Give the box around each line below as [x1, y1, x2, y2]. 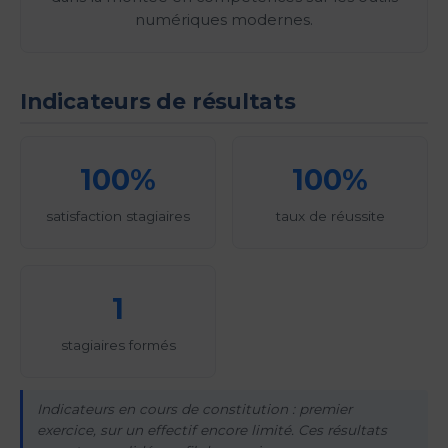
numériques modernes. [135, 10, 313, 29]
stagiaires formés [60, 336, 176, 353]
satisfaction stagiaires [46, 207, 190, 224]
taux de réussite [275, 207, 385, 224]
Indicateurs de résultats [20, 87, 296, 114]
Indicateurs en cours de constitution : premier [36, 401, 352, 418]
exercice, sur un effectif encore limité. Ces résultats [36, 422, 387, 439]
